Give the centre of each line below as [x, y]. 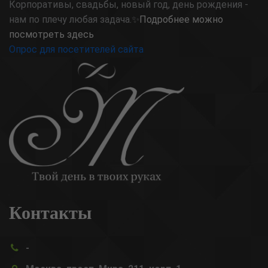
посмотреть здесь [51, 34]
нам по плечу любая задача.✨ [74, 19]
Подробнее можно [181, 19]
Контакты [50, 212]
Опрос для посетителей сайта [76, 49]
